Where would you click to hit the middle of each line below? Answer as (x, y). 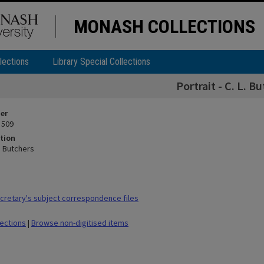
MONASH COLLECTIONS (164, 27)
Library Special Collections (101, 62)
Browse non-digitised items (80, 223)
